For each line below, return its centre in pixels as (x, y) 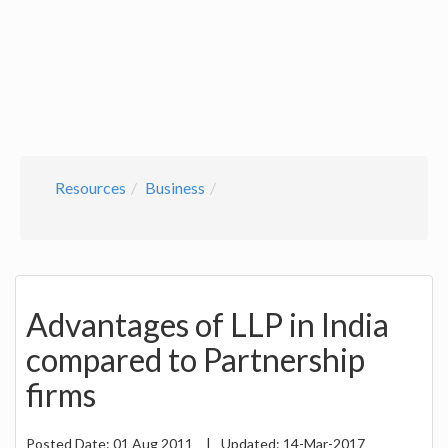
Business (175, 187)
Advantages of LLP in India (207, 325)
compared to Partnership (195, 360)
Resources (90, 187)
